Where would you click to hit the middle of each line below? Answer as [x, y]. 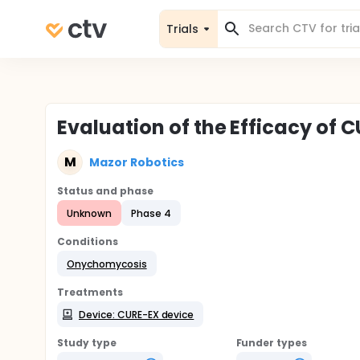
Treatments [90, 292]
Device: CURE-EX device [137, 314]
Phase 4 [151, 213]
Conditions [88, 241]
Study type [87, 343]
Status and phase [105, 191]
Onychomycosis [107, 264]
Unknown [89, 213]
